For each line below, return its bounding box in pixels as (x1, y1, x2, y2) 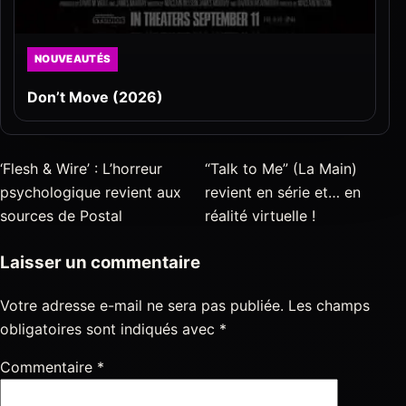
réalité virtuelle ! (205, 207, 316, 226)
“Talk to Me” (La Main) (205, 159, 358, 179)
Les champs (288, 295, 370, 314)
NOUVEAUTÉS (34, 52, 111, 65)
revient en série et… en (205, 183, 362, 202)
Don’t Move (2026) (27, 88, 163, 107)
